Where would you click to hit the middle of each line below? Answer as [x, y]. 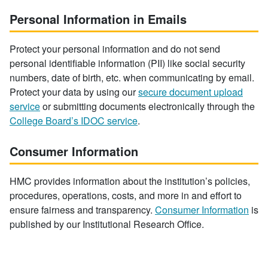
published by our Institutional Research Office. [107, 224]
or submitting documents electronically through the [147, 106]
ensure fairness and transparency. [82, 210]
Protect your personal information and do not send [115, 49]
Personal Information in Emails [98, 19]
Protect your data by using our [74, 92]
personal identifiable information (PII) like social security [127, 63]
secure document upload [191, 92]
